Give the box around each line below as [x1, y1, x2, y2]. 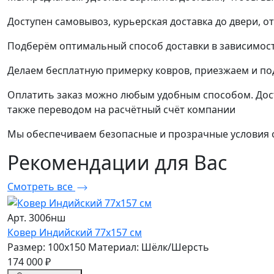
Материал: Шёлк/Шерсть [88, 240, 209, 254]
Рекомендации [7, 149, 155, 176]
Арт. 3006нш [7, 211, 65, 225]
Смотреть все [7, 180, 75, 194]
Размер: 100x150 [7, 240, 86, 254]
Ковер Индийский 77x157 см [7, 226, 142, 240]
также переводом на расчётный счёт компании [7, 103, 235, 117]
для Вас [155, 149, 227, 176]
